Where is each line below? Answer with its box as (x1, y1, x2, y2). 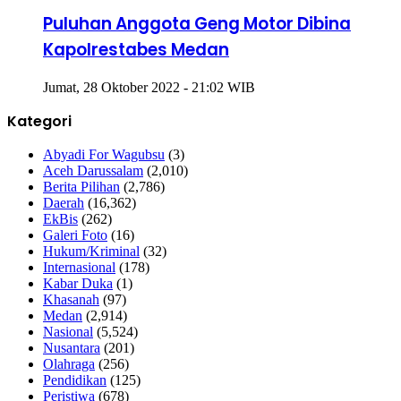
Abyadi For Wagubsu (43, 146, 165, 162)
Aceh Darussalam (43, 162, 143, 178)
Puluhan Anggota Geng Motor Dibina (43, 12, 351, 37)
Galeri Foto (43, 226, 107, 243)
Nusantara (43, 339, 100, 355)
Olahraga (43, 355, 95, 371)
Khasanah (43, 291, 99, 307)
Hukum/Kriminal (43, 243, 140, 259)
